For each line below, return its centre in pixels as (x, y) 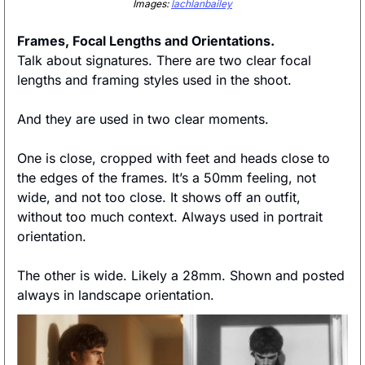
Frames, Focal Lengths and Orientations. (147, 40)
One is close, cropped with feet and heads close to (174, 158)
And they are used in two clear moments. (145, 119)
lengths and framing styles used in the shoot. (156, 79)
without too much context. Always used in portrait (170, 216)
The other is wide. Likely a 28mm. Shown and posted (181, 275)
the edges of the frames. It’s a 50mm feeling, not (167, 177)
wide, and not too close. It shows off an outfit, (159, 197)
